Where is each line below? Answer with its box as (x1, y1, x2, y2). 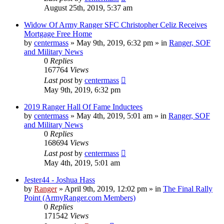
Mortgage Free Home (24, 29, 92, 38)
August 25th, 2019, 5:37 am (44, 3, 132, 12)
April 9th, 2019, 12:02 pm (64, 184, 147, 193)
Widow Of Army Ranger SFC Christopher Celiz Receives (24, 20, 207, 29)
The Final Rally (163, 184, 212, 193)
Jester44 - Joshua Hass (24, 175, 95, 184)
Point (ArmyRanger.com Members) (24, 193, 135, 202)
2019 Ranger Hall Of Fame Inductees (24, 102, 142, 111)
